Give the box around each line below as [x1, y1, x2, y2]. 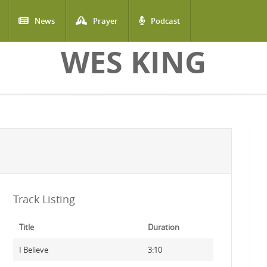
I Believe [18, 244, 48, 255]
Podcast [151, 15, 180, 26]
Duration [147, 222, 179, 232]
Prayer [93, 15, 118, 26]
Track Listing [13, 192, 75, 206]
